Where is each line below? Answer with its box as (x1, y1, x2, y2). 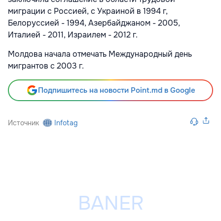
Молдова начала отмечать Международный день (8, 48, 192, 59)
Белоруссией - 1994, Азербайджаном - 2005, (8, 17, 180, 28)
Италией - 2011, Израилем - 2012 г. (8, 29, 138, 40)
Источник (8, 118, 39, 127)
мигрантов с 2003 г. (8, 60, 84, 71)
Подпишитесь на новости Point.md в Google (37, 85, 195, 95)
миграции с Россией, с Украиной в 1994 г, (8, 5, 168, 16)
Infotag (54, 118, 78, 127)
